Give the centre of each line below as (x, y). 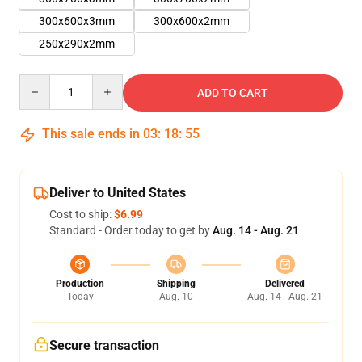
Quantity (41, 82)
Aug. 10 (176, 297)
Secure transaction (104, 345)
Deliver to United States (118, 193)
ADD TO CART (233, 93)
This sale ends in (91, 134)
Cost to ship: (82, 214)
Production (80, 284)
